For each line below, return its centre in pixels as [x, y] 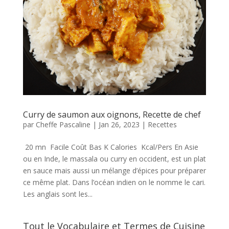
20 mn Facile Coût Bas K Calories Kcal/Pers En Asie [110, 147]
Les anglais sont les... [58, 194]
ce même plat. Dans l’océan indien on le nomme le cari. [114, 182]
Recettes [162, 125]
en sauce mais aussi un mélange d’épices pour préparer [114, 171]
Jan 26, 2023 [119, 125]
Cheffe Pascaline [63, 125]
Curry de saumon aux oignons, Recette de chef [112, 115]
